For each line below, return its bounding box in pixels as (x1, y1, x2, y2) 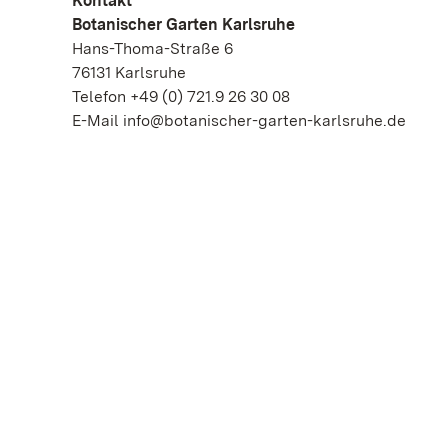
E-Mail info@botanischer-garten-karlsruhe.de (72, 111, 406, 130)
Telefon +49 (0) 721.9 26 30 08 (72, 87, 290, 106)
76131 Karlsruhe (72, 63, 190, 82)
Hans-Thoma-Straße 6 (72, 39, 233, 58)
